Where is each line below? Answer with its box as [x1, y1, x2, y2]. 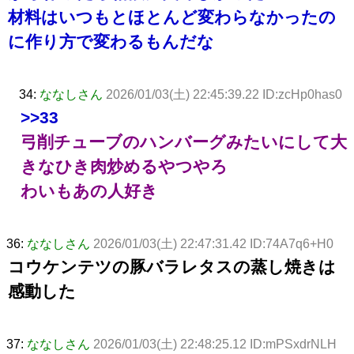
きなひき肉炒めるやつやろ [21, 156, 228, 175]
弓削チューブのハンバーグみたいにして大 [21, 132, 347, 151]
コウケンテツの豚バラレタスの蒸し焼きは [8, 257, 336, 276]
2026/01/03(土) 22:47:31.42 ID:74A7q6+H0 [93, 236, 333, 250]
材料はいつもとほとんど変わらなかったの [8, 7, 336, 26]
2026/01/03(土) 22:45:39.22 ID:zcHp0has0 [106, 87, 342, 101]
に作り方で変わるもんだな [8, 32, 214, 51]
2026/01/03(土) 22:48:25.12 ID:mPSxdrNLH [93, 337, 337, 351]
